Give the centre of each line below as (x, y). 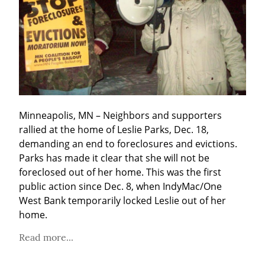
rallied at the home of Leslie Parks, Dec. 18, (114, 129)
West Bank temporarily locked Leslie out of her (122, 200)
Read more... (46, 237)
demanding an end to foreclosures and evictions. (128, 143)
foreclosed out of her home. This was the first (120, 172)
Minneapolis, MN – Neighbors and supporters (120, 115)
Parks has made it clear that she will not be (114, 158)
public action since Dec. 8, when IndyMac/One (120, 186)
